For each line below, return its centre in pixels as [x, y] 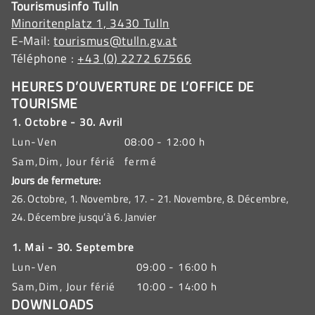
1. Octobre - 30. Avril [67, 122]
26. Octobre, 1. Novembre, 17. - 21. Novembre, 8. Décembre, [150, 198]
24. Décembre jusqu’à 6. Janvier [84, 217]
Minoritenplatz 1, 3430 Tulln [91, 23]
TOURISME [45, 103]
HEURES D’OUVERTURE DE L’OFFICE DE [133, 86]
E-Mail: [33, 40]
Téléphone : [45, 58]
